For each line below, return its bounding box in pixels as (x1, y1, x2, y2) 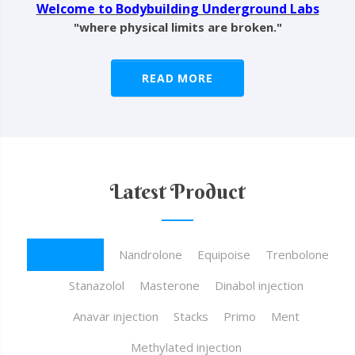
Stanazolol (68, 277, 124, 293)
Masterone (139, 277, 200, 293)
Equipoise (197, 246, 250, 262)
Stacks (173, 308, 208, 324)
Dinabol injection (214, 277, 303, 293)
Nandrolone (118, 246, 182, 262)
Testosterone (26, 246, 104, 262)
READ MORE (142, 71, 213, 86)
